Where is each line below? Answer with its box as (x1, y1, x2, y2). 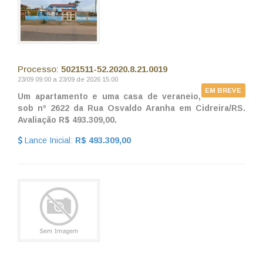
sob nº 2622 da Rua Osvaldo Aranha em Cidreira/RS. (18, 103, 245, 113)
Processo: (18, 63, 61, 74)
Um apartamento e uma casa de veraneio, (18, 91, 201, 101)
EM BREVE (205, 86, 242, 94)
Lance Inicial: (22, 135, 75, 145)
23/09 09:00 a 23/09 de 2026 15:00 (18, 75, 118, 83)
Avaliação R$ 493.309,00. (18, 114, 117, 124)
